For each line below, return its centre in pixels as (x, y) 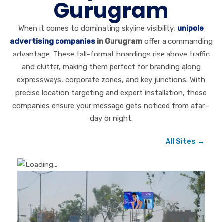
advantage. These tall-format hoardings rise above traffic (111, 54)
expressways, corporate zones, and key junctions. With (111, 80)
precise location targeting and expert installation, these (111, 93)
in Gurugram (118, 41)
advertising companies (52, 41)
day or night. (111, 119)
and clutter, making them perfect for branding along (111, 67)
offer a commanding (177, 41)
